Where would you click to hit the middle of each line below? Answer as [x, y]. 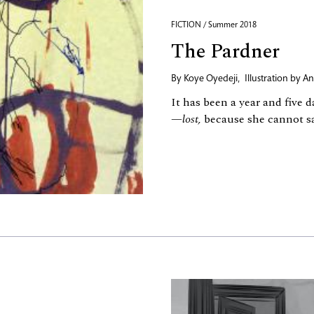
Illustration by [274, 80]
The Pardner [225, 52]
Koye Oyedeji [211, 80]
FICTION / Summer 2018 [214, 26]
